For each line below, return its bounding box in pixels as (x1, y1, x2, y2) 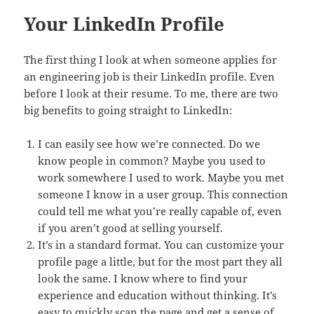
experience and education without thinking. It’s (38, 288, 278, 303)
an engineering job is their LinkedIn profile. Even (24, 69, 275, 84)
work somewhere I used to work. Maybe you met (38, 170, 285, 185)
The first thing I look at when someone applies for (24, 53, 278, 67)
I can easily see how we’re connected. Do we (38, 137, 261, 151)
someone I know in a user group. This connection (38, 187, 289, 202)
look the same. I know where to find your (38, 271, 248, 286)
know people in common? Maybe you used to (38, 153, 266, 168)
